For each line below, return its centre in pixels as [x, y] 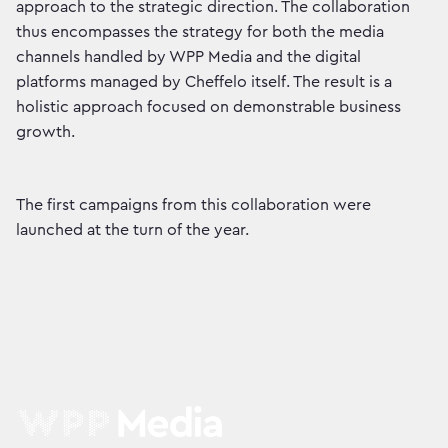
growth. [45, 132]
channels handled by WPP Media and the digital [188, 57]
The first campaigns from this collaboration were [193, 205]
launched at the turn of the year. [132, 230]
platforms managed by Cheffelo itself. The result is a [204, 82]
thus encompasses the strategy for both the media [200, 32]
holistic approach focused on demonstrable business [208, 107]
